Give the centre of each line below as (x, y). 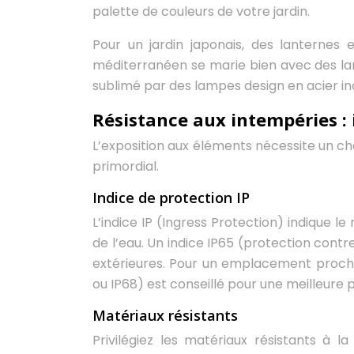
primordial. (126, 166)
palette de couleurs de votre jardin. (201, 11)
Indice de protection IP (171, 197)
